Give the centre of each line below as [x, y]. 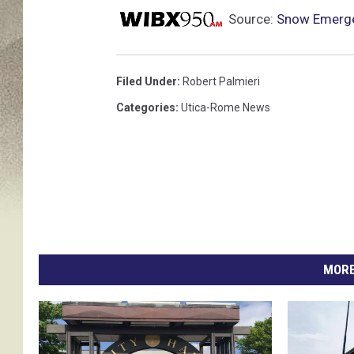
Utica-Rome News [226, 108]
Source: [251, 19]
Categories [146, 108]
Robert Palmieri [221, 82]
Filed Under [147, 82]
